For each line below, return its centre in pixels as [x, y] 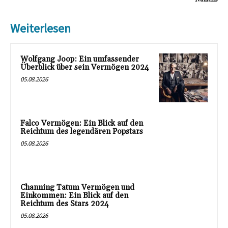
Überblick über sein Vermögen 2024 [85, 68]
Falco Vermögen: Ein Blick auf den [82, 123]
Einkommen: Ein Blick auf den [74, 195]
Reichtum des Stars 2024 [65, 204]
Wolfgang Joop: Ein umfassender [80, 60]
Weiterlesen [40, 28]
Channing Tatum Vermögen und [77, 187]
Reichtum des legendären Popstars [82, 131]
